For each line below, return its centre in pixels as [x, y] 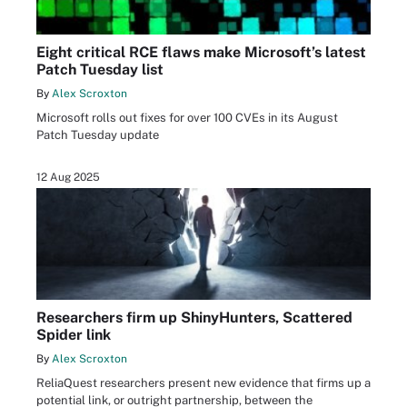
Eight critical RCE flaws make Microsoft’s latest [201, 52]
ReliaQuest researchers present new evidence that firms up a [203, 382]
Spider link [74, 334]
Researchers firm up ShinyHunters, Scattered [194, 317]
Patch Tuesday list [100, 69]
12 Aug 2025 [68, 177]
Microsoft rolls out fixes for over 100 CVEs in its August [187, 117]
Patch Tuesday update [98, 134]
